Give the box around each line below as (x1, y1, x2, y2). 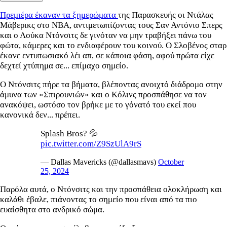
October (158, 157, 184, 166)
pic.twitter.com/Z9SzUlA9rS (41, 138, 141, 148)
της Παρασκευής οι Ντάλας (118, 10, 213, 20)
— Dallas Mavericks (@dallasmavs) (41, 157, 158, 166)
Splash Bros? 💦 (41, 128, 98, 138)
